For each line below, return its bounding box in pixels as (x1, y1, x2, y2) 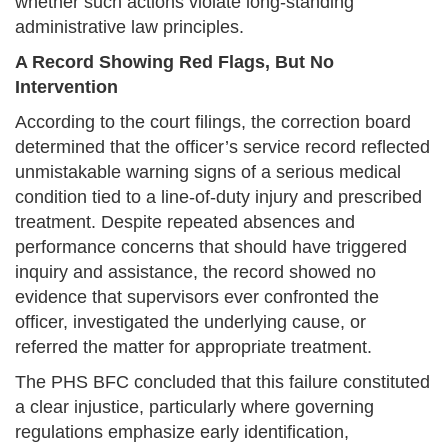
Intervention (15, 77, 118, 98)
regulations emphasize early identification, (15, 422, 349, 443)
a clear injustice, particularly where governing (15, 397, 374, 418)
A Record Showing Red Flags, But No (15, 52, 334, 73)
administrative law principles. (15, 17, 244, 38)
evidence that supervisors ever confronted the (15, 287, 379, 308)
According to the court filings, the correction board (15, 112, 411, 133)
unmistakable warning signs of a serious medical (15, 162, 401, 183)
